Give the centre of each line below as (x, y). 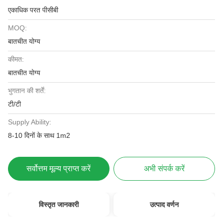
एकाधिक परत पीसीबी (33, 10)
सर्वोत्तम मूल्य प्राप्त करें (59, 168)
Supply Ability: (30, 122)
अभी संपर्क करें (165, 168)
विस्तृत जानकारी (58, 205)
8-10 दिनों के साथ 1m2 (39, 135)
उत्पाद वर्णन (165, 205)
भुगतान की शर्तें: (27, 91)
